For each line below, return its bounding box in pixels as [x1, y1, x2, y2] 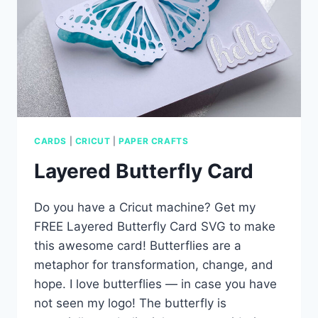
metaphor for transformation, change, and [34, 257, 273, 272]
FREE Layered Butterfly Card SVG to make [34, 219, 275, 234]
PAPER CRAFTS [119, 135, 189, 146]
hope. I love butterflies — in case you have [34, 276, 277, 291]
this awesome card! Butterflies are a [34, 238, 241, 253]
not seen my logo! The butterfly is [34, 295, 226, 310]
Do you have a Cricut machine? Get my [34, 199, 256, 214]
